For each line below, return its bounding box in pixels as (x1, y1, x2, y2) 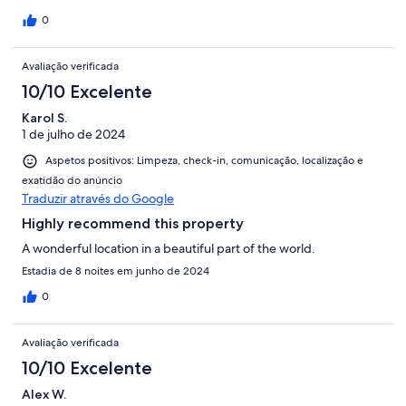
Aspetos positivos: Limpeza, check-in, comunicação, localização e (45, 153, 363, 169)
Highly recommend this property (22, 214, 244, 232)
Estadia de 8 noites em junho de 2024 (22, 263, 209, 278)
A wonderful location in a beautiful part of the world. (22, 239, 315, 256)
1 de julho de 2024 (22, 126, 125, 143)
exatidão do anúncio (22, 172, 122, 188)
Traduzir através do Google (22, 189, 174, 207)
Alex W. (22, 385, 66, 402)
